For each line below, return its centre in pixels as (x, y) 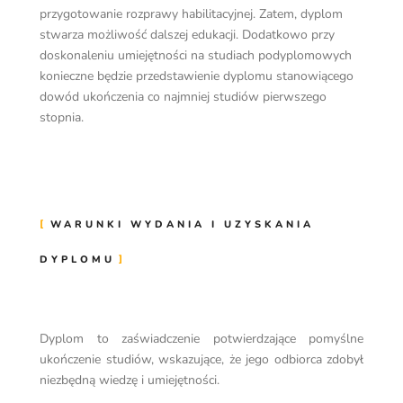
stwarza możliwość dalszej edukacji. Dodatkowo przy (187, 35)
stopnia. (62, 117)
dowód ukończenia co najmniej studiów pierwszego (183, 97)
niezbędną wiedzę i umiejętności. (131, 380)
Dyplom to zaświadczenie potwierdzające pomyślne (201, 339)
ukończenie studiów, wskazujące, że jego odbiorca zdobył (201, 359)
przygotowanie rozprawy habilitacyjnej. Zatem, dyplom (191, 14)
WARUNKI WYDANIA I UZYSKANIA (182, 224)
